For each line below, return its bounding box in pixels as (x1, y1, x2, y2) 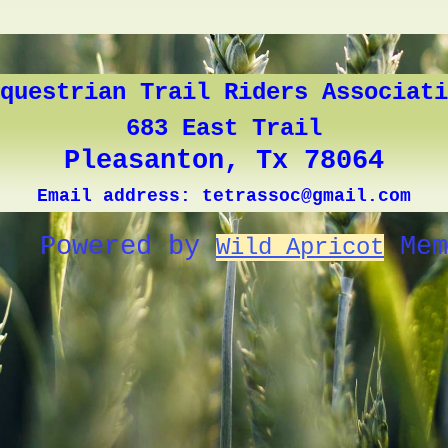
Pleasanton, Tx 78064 (64, 146, 384, 177)
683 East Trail (126, 115, 322, 143)
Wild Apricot (216, 234, 384, 262)
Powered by (40, 232, 216, 263)
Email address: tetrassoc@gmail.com (37, 186, 411, 207)
